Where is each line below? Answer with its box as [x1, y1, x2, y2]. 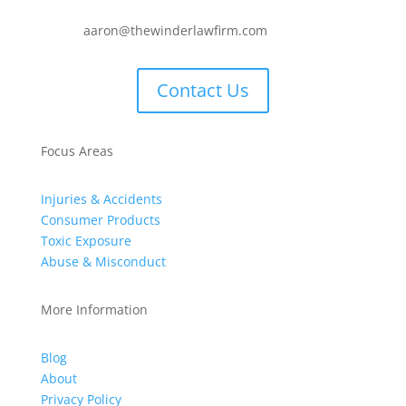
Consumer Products [40, 210, 160, 228]
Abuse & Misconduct [40, 252, 166, 270]
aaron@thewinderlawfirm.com [82, 21, 267, 39]
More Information [40, 300, 148, 318]
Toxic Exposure [40, 231, 131, 249]
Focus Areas [40, 141, 113, 159]
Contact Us [156, 77, 249, 102]
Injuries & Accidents [40, 189, 162, 208]
